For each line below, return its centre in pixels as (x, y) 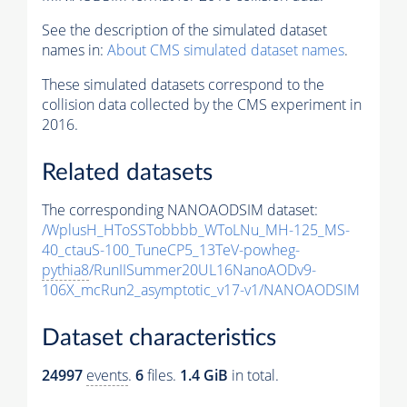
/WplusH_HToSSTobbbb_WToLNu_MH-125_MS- (196, 230)
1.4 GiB (204, 375)
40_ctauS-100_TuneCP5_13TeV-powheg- (171, 250)
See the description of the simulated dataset (184, 30)
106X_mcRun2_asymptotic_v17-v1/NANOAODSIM (201, 290)
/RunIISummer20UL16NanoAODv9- (203, 270)
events (107, 375)
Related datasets (127, 173)
